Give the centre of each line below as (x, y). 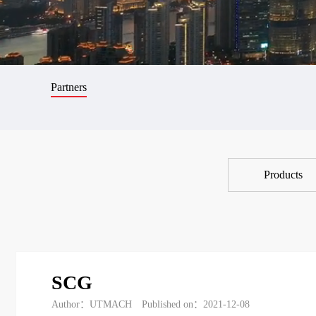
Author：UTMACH (92, 305)
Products (283, 175)
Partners (69, 87)
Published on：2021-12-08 (196, 305)
